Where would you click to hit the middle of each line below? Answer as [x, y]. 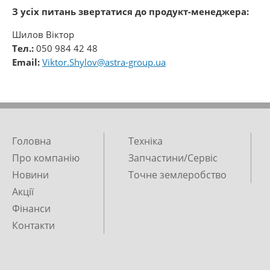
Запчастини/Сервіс [173, 158]
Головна [32, 141]
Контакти [33, 225]
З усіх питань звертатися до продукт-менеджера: [130, 11]
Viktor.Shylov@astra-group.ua [104, 62]
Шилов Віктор [43, 34]
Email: [26, 62]
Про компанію [46, 158]
